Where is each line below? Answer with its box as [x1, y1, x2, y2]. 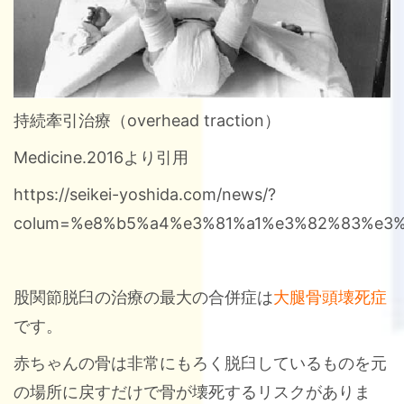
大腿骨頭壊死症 [273, 287, 387, 307]
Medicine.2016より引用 [14, 147, 188, 167]
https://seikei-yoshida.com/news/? [14, 184, 276, 204]
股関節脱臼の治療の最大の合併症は [14, 287, 273, 307]
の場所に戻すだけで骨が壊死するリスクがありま [14, 381, 371, 401]
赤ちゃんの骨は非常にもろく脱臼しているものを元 [14, 353, 387, 372]
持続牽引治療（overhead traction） [14, 110, 280, 130]
